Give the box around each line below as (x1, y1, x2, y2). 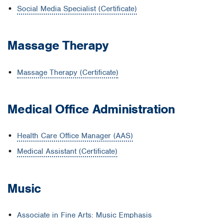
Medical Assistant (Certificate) (17, 146, 117, 157)
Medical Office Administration (7, 101, 179, 117)
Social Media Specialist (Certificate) (17, 3, 137, 14)
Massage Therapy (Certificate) (17, 67, 118, 77)
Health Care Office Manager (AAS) (17, 131, 133, 141)
